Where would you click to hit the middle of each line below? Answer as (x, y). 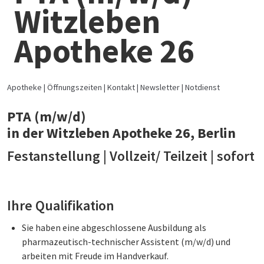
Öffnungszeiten (75, 88)
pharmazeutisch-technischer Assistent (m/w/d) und (126, 242)
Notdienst (202, 88)
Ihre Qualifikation (61, 206)
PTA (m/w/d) (47, 117)
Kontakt (121, 88)
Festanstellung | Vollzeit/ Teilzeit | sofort (131, 156)
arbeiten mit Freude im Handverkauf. (95, 256)
